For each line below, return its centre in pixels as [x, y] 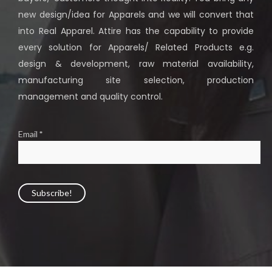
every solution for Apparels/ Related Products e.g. [136, 48]
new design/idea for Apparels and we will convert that [136, 15]
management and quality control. [90, 97]
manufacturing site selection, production [136, 80]
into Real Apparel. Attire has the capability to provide [136, 31]
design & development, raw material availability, [136, 64]
